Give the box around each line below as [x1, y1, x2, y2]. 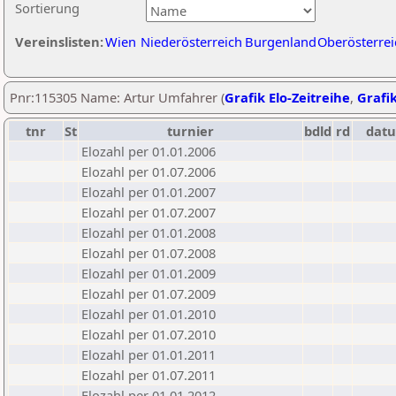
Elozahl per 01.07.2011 [81, 366, 216, 384]
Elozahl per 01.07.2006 [81, 163, 216, 180]
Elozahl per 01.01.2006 [81, 142, 216, 160]
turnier [167, 122, 214, 140]
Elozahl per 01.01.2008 [81, 224, 216, 241]
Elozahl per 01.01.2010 [81, 305, 216, 323]
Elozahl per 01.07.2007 [81, 203, 216, 221]
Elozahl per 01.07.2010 [81, 325, 216, 343]
